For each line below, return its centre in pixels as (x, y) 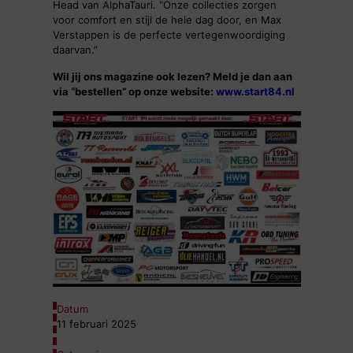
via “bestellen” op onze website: (134, 92)
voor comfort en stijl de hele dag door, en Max (167, 20)
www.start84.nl (255, 92)
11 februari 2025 (96, 324)
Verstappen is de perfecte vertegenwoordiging (169, 35)
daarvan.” (75, 50)
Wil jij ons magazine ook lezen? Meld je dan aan (172, 77)
